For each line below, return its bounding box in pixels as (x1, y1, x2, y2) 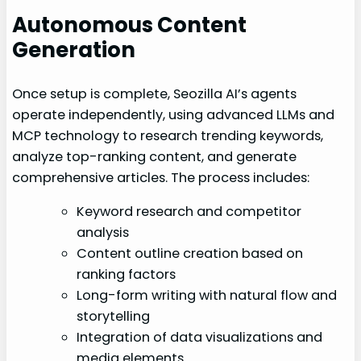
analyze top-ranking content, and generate (12, 147, 297, 167)
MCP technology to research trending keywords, (12, 127, 324, 146)
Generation (12, 35, 136, 65)
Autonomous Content (12, 10, 247, 40)
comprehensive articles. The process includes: (12, 168, 310, 188)
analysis (77, 223, 130, 243)
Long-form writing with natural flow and (77, 286, 338, 305)
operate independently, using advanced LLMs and (12, 106, 335, 125)
